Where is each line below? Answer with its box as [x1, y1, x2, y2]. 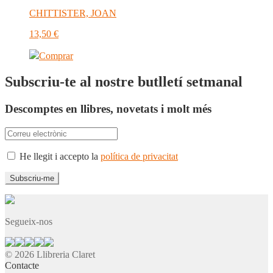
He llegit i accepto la [17, 151, 101, 161]
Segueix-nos [5, 216, 52, 227]
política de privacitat [101, 151, 178, 161]
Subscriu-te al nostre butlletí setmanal [5, 74, 243, 90]
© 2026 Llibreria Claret [5, 249, 95, 260]
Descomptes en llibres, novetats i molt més [5, 102, 211, 116]
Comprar [39, 51, 73, 62]
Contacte [5, 260, 39, 271]
